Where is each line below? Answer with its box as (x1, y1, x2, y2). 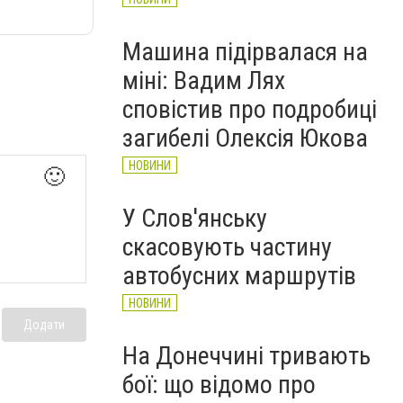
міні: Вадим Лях (122, 66, 285, 95)
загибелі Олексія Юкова (122, 123, 368, 153)
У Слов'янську (122, 203, 267, 233)
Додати (23, 317, 65, 332)
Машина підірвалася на (122, 37, 368, 67)
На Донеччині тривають (122, 341, 371, 371)
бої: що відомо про (122, 370, 316, 399)
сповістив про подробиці (122, 94, 377, 124)
